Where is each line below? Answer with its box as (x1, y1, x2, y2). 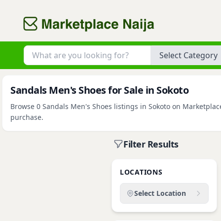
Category (150, 45, 180, 54)
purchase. (10, 112, 43, 122)
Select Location (134, 188, 186, 198)
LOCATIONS (120, 167, 163, 177)
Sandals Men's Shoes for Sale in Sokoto (10, 83, 188, 97)
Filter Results (123, 138, 179, 150)
